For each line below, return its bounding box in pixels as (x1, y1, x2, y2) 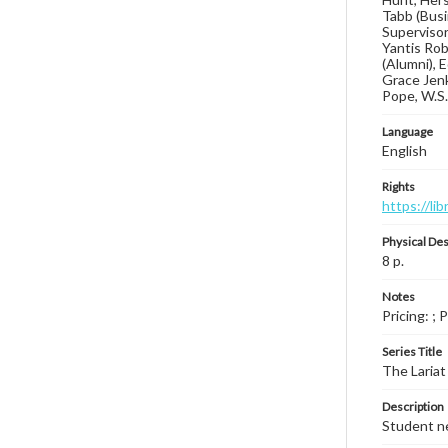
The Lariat (382, 362, 446, 379)
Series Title (382, 344, 442, 359)
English (382, 142, 427, 159)
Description (382, 399, 444, 414)
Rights (382, 179, 415, 194)
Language (382, 124, 433, 139)
